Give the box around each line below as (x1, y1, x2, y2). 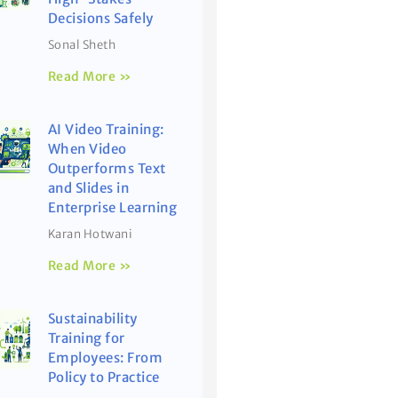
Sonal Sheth (47, 37, 116, 52)
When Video (47, 140, 127, 157)
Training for (47, 330, 125, 346)
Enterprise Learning (47, 199, 178, 216)
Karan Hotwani (47, 227, 133, 242)
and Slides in (47, 179, 130, 196)
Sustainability (47, 310, 138, 327)
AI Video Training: (47, 121, 164, 138)
